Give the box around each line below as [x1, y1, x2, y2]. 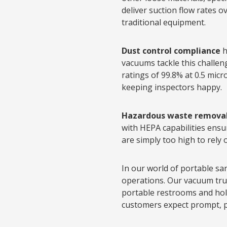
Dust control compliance [122, 45, 220, 56]
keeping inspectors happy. [122, 82, 222, 93]
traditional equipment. [122, 17, 206, 28]
